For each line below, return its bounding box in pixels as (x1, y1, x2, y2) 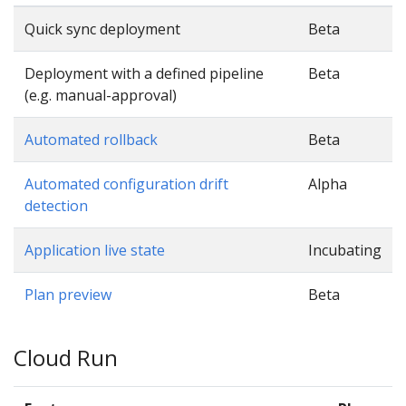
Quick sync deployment (24, 19, 180, 40)
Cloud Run (14, 343, 118, 373)
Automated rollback (24, 130, 158, 150)
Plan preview (24, 285, 111, 305)
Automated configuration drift (24, 174, 228, 195)
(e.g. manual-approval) (24, 85, 177, 106)
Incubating (308, 240, 382, 261)
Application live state (24, 240, 165, 261)
